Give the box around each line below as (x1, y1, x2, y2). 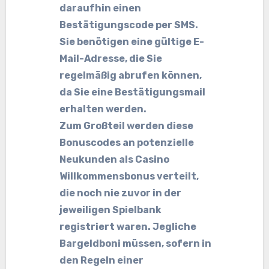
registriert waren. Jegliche (59, 221, 197, 232)
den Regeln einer (59, 255, 144, 266)
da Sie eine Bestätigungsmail (59, 86, 206, 98)
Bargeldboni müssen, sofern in (59, 238, 212, 249)
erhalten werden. (59, 103, 147, 115)
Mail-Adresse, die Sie (59, 53, 163, 64)
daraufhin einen (59, 2, 142, 14)
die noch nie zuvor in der (59, 187, 182, 199)
